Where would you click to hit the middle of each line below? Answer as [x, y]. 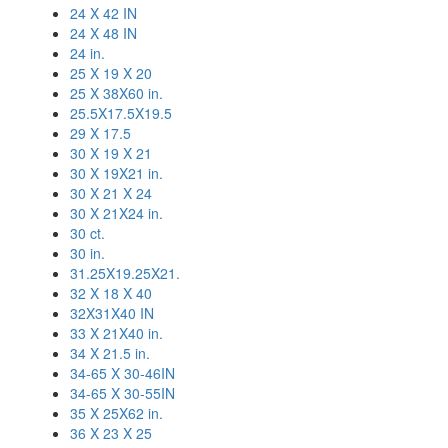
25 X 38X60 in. [116, 93]
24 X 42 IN [103, 13]
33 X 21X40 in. [116, 333]
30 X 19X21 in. [116, 173]
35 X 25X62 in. [116, 413]
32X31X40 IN [112, 313]
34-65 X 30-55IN [122, 393]
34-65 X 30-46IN [122, 373]
